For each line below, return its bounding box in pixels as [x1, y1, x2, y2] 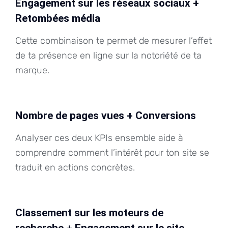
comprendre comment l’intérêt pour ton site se [15, 147, 209, 158]
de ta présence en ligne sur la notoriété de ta [15, 49, 202, 61]
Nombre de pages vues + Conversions [15, 109, 196, 122]
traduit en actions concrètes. [15, 161, 135, 173]
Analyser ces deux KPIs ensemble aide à [15, 132, 183, 144]
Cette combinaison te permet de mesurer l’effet [15, 35, 212, 46]
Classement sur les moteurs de [15, 206, 163, 219]
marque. [15, 64, 49, 76]
